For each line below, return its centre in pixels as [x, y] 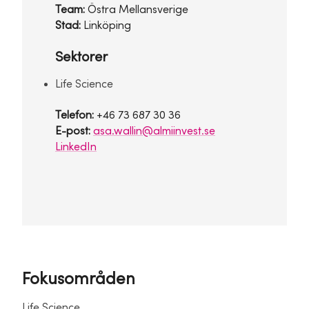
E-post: [73, 131]
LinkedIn [76, 147]
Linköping [107, 26]
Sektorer [81, 58]
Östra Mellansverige [138, 10]
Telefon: [76, 116]
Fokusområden [79, 280]
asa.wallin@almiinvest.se [154, 131]
